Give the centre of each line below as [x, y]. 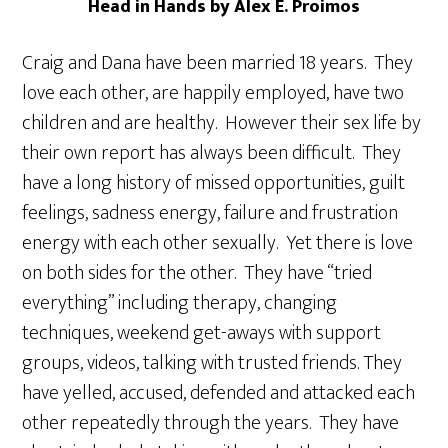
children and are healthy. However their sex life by [222, 122]
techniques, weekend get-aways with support [202, 332]
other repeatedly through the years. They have [211, 422]
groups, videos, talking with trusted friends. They [212, 362]
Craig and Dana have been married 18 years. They [218, 62]
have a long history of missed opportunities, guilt [214, 182]
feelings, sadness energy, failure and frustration [210, 212]
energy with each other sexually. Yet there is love [218, 242]
